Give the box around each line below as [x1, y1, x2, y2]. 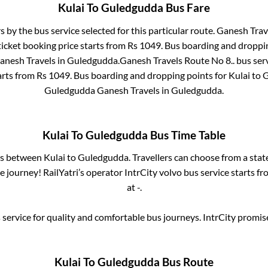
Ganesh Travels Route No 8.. [120, 54, 234, 66]
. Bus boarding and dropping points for [69, 69, 229, 81]
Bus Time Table [148, 128, 226, 142]
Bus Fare [163, 1, 210, 15]
